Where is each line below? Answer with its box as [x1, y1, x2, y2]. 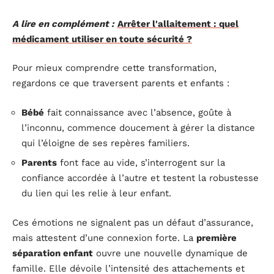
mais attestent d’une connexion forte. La [12, 232, 196, 243]
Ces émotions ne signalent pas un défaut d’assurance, [12, 217, 253, 228]
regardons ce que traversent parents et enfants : [12, 78, 229, 89]
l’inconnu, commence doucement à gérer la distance [21, 122, 255, 133]
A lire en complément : [12, 18, 114, 29]
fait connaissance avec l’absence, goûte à [44, 106, 231, 118]
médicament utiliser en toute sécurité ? [12, 33, 192, 45]
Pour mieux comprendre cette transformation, [12, 62, 217, 73]
